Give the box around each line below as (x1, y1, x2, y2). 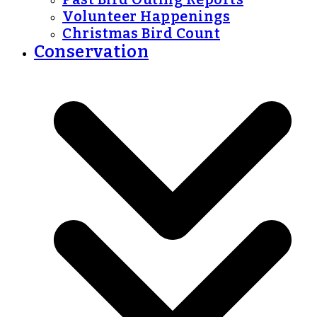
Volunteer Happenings (62, 8, 230, 25)
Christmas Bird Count (62, 25, 220, 42)
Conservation (34, 42, 149, 62)
